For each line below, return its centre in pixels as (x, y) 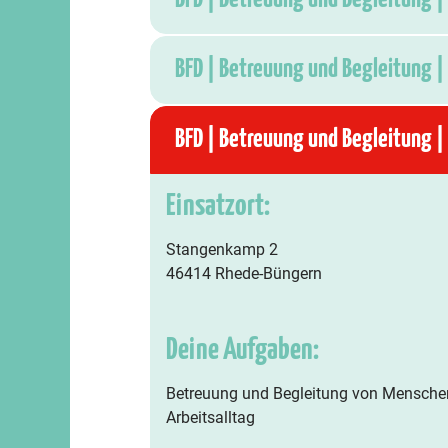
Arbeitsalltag (210, 417)
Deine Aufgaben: (242, 350)
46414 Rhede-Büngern (243, 273)
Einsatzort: (217, 206)
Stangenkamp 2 (221, 249)
